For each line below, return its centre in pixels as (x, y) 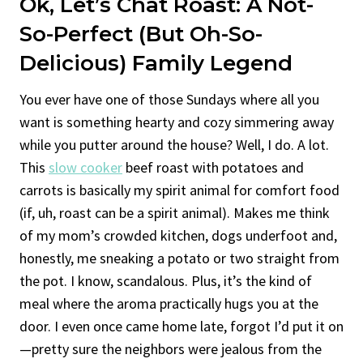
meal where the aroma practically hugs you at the (169, 303)
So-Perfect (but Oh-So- (141, 34)
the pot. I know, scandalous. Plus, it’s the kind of (166, 280)
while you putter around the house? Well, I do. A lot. (174, 144)
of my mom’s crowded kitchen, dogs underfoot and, (178, 235)
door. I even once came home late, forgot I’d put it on (181, 326)
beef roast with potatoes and (213, 167)
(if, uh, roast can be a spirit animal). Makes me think (175, 212)
